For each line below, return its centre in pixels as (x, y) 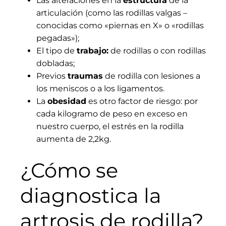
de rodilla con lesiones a (152, 76)
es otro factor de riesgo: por (142, 101)
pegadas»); (58, 38)
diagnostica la (91, 196)
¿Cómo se (69, 171)
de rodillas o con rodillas (157, 51)
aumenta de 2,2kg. (74, 139)
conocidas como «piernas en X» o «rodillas (120, 26)
